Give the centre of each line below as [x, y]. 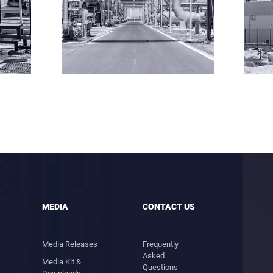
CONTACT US [169, 207]
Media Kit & [61, 262]
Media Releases [69, 244]
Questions [161, 267]
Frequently [161, 244]
